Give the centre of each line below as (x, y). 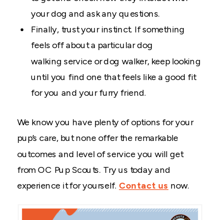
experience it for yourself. (68, 186)
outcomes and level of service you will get (100, 154)
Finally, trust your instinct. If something (108, 29)
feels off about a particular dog (92, 45)
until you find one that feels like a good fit (113, 77)
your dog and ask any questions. (96, 14)
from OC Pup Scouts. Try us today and (94, 170)
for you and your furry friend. (89, 93)
